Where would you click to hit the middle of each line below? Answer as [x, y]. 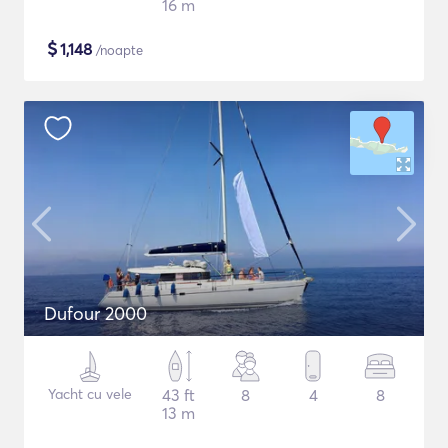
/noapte [117, 50]
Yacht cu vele [89, 394]
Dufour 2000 [95, 313]
